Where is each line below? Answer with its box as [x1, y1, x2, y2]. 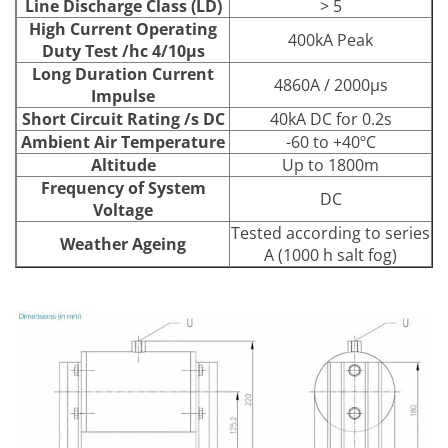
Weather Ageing [60, 232, 186, 255]
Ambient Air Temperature [21, 130, 225, 153]
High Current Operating [29, 17, 217, 40]
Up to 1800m [282, 153, 379, 176]
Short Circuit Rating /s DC [21, 107, 225, 130]
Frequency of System [40, 176, 206, 199]
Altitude [90, 153, 156, 176]
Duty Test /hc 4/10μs [41, 39, 205, 62]
